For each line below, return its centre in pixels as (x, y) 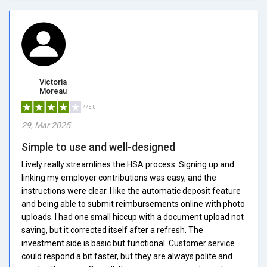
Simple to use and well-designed (98, 147)
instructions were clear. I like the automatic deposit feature (131, 190)
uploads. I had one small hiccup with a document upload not (133, 217)
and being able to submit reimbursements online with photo (133, 204)
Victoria (53, 82)
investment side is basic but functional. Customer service (128, 243)
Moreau (53, 91)
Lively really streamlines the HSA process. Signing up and (128, 164)
